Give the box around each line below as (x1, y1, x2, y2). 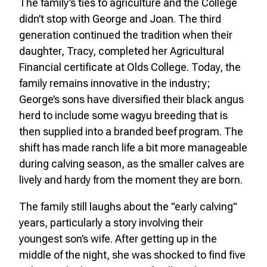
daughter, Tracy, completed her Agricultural (19, 44, 224, 57)
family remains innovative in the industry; (19, 76, 210, 89)
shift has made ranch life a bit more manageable (19, 141, 247, 154)
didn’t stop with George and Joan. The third (19, 12, 221, 25)
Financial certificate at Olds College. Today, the (19, 60, 241, 73)
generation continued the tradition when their (19, 28, 232, 41)
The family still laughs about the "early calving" (19, 200, 237, 213)
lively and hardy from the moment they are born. (19, 173, 243, 186)
